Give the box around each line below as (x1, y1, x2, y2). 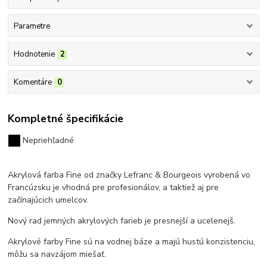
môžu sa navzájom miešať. (8, 248, 107, 260)
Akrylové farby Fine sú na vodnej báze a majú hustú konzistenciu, (8, 235, 256, 247)
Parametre (13, 20, 50, 32)
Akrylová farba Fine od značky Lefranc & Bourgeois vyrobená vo (8, 169, 251, 181)
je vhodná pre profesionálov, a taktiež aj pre (51, 181, 219, 193)
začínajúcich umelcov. (8, 194, 91, 206)
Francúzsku (8, 181, 51, 193)
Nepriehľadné (20, 134, 74, 146)
